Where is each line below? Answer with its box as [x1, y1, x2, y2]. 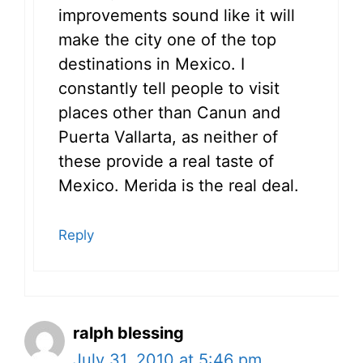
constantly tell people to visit [58, 78, 280, 98]
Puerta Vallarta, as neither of [58, 126, 278, 147]
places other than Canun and [58, 102, 280, 122]
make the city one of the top [58, 29, 276, 49]
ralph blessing [73, 322, 184, 343]
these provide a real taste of [58, 151, 274, 171]
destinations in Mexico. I [58, 53, 245, 74]
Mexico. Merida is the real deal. [58, 175, 299, 195]
